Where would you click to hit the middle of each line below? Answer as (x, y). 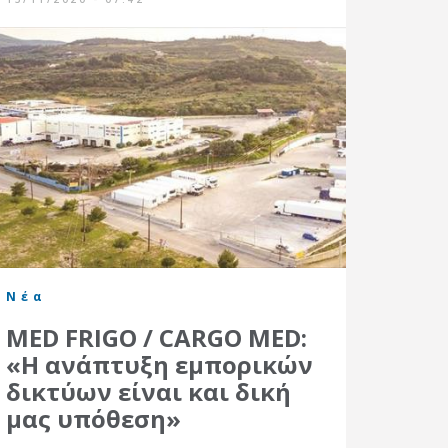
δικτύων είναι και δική (148, 391)
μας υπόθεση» (93, 418)
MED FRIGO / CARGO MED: (156, 337)
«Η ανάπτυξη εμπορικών (159, 364)
